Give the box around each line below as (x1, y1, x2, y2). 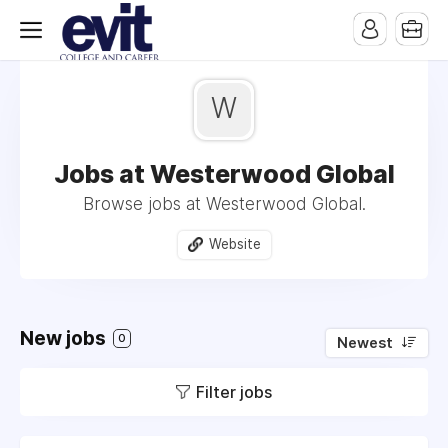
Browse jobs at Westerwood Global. (82, 194, 366, 214)
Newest (337, 333, 393, 352)
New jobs (20, 326, 110, 350)
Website (208, 236, 261, 252)
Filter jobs (196, 381, 272, 402)
